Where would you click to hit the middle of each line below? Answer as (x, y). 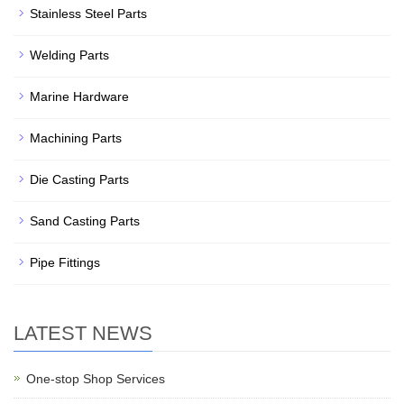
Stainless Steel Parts (88, 13)
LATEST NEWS (83, 333)
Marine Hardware (79, 96)
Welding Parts (69, 55)
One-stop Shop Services (96, 378)
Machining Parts (76, 138)
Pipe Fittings (65, 262)
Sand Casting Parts (85, 220)
